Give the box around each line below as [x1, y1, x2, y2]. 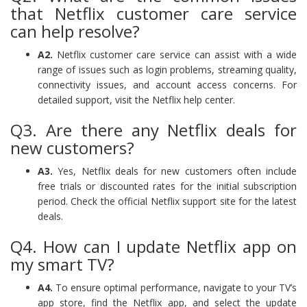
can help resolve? [10, 19, 140, 42]
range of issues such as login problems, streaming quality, [38, 62, 297, 76]
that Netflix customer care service [10, 1, 297, 25]
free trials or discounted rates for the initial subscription [38, 179, 297, 193]
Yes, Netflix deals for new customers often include [53, 164, 297, 177]
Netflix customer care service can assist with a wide [53, 47, 297, 61]
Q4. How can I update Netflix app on [10, 234, 297, 258]
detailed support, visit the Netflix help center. [38, 93, 235, 106]
